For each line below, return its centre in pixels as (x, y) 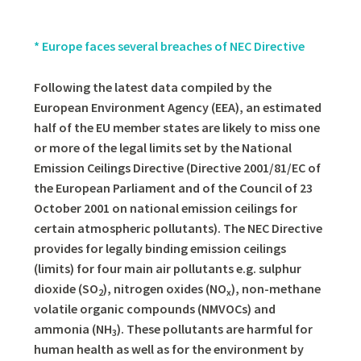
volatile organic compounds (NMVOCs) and (154, 308)
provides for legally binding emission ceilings (160, 248)
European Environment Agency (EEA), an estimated (177, 107)
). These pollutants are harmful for (214, 328)
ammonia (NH (73, 328)
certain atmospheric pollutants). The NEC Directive (178, 228)
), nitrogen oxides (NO (164, 288)
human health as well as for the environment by (168, 349)
